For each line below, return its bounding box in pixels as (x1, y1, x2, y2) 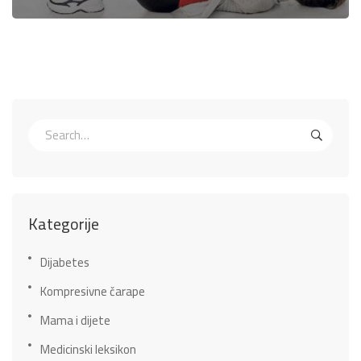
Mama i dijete (40, 308, 110, 332)
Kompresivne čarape (40, 279, 145, 303)
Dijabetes (40, 250, 89, 274)
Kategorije (28, 208, 99, 239)
